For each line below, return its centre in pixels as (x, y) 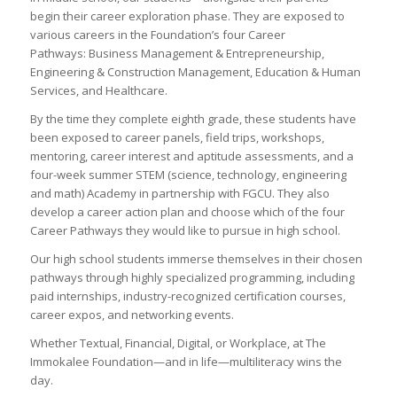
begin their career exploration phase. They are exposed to (187, 16)
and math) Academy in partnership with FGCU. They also (179, 193)
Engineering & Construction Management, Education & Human (195, 71)
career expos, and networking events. (132, 314)
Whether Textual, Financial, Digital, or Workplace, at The (178, 343)
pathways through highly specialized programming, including (192, 277)
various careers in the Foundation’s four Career (157, 34)
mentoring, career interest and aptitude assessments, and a (191, 156)
